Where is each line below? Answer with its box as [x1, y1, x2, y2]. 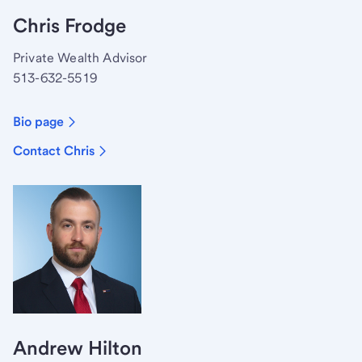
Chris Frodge [13, 13, 126, 37]
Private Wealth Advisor [13, 49, 148, 65]
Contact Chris [13, 142, 95, 158]
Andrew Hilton [13, 335, 142, 360]
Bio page [13, 113, 64, 129]
